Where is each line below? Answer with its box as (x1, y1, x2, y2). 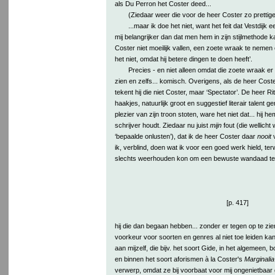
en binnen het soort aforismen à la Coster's (114, 255, 244, 263)
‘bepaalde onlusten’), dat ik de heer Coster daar (114, 132, 257, 140)
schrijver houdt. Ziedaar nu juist (114, 121, 210, 129)
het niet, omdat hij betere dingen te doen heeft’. (114, 55, 252, 63)
